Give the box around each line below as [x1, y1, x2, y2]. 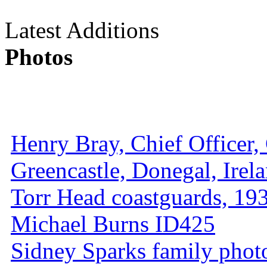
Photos [5, 44, 73, 70]
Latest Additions [5, 17, 159, 43]
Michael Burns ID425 [11, 210, 215, 237]
